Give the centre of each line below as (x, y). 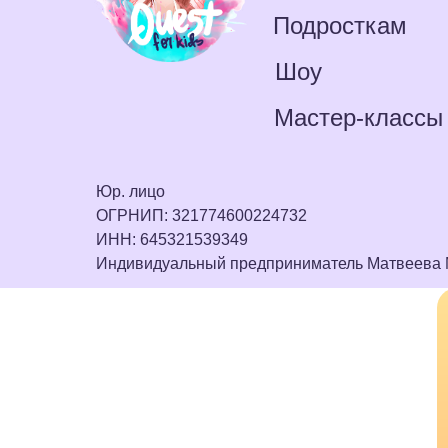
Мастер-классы (358, 117)
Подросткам (339, 25)
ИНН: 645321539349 (172, 239)
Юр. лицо (130, 191)
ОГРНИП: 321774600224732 (201, 215)
